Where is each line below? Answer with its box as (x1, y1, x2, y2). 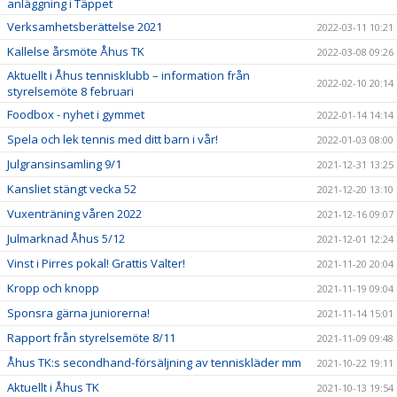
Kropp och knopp (7, 280, 99, 296)
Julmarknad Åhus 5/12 (7, 230, 125, 246)
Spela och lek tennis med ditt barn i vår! (7, 131, 218, 147)
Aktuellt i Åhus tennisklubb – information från (7, 67, 250, 83)
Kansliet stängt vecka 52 (7, 181, 136, 197)
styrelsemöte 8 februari (7, 83, 134, 99)
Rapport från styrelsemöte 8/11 (7, 330, 175, 346)
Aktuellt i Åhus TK (7, 379, 99, 395)
